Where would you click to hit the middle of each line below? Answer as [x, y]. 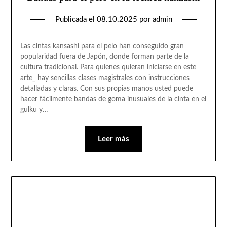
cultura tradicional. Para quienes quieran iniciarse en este [108, 68]
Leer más [113, 139]
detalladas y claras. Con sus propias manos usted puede [106, 89]
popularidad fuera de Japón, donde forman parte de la [104, 57]
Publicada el [76, 20]
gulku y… [34, 110]
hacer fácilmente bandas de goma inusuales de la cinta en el [113, 100]
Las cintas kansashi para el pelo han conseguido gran [102, 46]
